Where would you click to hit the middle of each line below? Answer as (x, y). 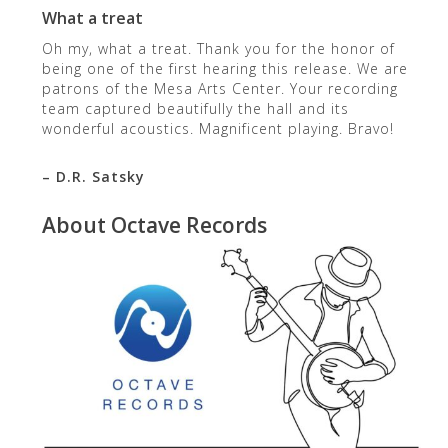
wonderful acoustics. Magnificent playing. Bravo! (217, 128)
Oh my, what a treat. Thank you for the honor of (218, 48)
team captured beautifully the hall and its (195, 108)
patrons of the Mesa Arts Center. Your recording (219, 88)
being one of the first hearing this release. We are (224, 68)
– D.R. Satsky (93, 176)
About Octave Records (154, 224)
